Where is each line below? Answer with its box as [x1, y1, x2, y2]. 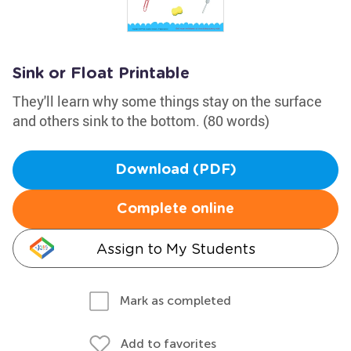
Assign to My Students [96, 241, 255, 257]
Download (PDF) [114, 163, 237, 177]
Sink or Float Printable [13, 66, 190, 81]
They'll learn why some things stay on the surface [13, 92, 322, 110]
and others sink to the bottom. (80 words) [13, 111, 270, 130]
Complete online [117, 202, 234, 216]
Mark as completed [120, 293, 231, 308]
